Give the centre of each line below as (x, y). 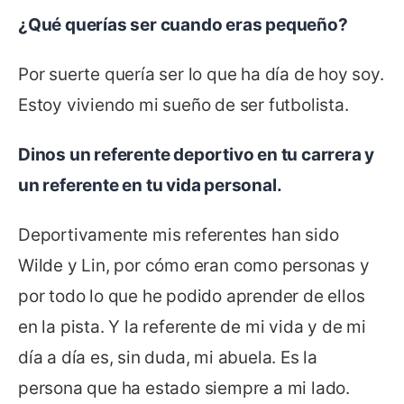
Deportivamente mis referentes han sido (179, 235)
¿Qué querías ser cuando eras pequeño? (183, 25)
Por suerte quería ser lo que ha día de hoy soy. (201, 75)
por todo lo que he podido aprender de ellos (192, 297)
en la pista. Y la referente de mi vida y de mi (192, 327)
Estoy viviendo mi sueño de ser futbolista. (184, 106)
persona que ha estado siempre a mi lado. (184, 389)
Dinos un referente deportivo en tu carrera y (197, 155)
